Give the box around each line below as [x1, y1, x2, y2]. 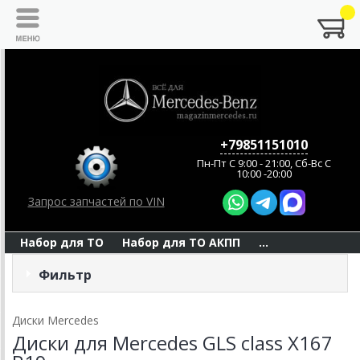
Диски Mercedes [12, 313, 99, 329]
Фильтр [39, 266, 92, 284]
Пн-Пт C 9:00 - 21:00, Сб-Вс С [197, 155, 331, 170]
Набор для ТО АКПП [121, 235, 240, 251]
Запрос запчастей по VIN [27, 194, 165, 210]
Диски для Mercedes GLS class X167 [12, 329, 333, 357]
